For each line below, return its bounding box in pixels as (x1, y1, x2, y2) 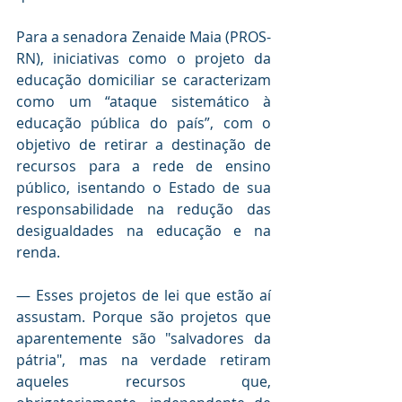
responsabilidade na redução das (16, 198, 271, 219)
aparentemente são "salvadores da (16, 328, 271, 348)
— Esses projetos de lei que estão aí (16, 284, 271, 305)
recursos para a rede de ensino (16, 155, 271, 176)
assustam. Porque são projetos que (16, 306, 271, 327)
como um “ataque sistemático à (16, 91, 271, 111)
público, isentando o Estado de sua (16, 177, 271, 197)
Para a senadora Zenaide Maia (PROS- (16, 26, 271, 47)
